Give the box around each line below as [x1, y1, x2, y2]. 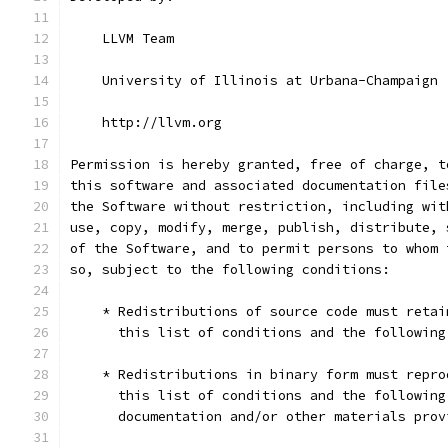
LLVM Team [70, 30, 174, 47]
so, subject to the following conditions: [70, 261, 390, 278]
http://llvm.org [70, 114, 222, 131]
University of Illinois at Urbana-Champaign [70, 72, 438, 89]
